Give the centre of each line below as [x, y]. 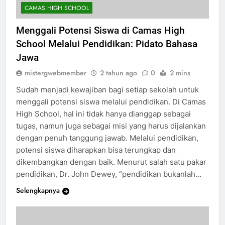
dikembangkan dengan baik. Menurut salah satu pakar [111, 171]
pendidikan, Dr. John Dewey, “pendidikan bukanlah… [109, 183]
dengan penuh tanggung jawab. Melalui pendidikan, [107, 147]
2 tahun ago [119, 82]
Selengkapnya [38, 199]
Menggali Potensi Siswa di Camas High [100, 39]
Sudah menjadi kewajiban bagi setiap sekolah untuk [107, 98]
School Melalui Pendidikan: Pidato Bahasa [107, 53]
